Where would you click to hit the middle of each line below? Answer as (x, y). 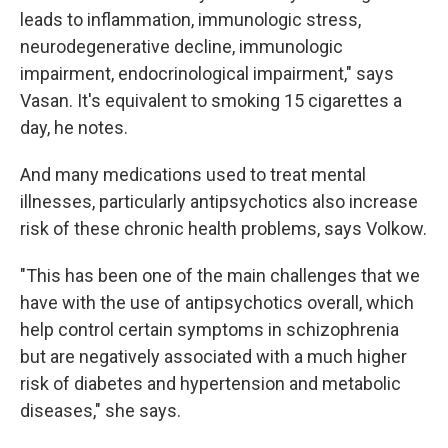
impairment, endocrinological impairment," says (207, 73)
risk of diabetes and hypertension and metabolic (210, 383)
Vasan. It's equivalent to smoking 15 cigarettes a (211, 100)
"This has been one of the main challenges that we (220, 275)
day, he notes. (74, 127)
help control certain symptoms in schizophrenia (209, 329)
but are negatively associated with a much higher (213, 356)
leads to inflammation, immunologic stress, (190, 19)
